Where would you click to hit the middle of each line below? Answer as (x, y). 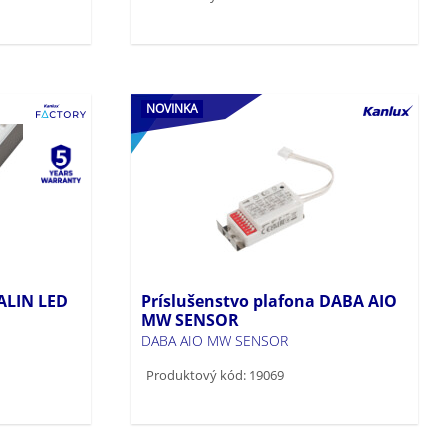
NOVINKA (172, 108)
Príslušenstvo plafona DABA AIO (269, 300)
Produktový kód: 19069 (215, 374)
